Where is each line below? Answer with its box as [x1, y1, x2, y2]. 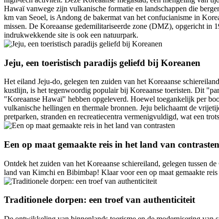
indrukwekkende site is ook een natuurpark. [4, 30, 138, 39]
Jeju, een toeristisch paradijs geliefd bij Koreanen [4, 57, 200, 68]
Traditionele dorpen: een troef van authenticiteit [4, 195, 195, 205]
